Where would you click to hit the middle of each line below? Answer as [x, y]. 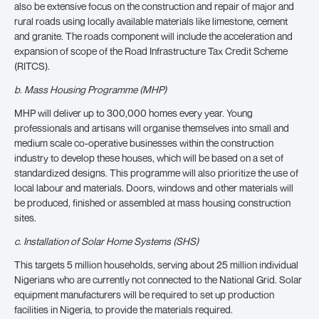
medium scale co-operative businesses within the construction [144, 143]
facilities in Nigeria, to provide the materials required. [124, 309]
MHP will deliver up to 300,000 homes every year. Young [134, 113]
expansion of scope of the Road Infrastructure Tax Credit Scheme [151, 51]
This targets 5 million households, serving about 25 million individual [156, 265]
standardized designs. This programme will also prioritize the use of [156, 173]
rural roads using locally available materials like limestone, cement [151, 21]
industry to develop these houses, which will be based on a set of [149, 158]
